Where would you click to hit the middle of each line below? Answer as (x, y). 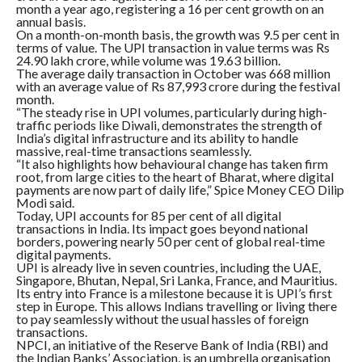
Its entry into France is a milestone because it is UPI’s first (174, 293)
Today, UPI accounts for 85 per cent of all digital (148, 215)
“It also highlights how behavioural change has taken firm (172, 163)
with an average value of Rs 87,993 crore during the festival (178, 86)
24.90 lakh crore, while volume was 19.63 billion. (148, 60)
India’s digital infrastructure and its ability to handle (157, 137)
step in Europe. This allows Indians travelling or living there (176, 305)
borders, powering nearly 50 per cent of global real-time (170, 241)
